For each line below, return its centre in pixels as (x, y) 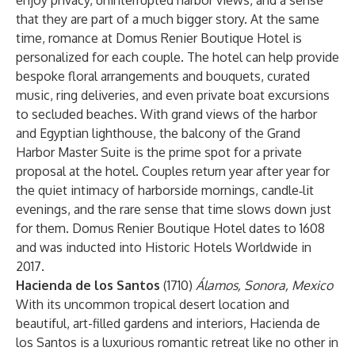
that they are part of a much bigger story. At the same (168, 19)
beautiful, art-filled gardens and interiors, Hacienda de (168, 323)
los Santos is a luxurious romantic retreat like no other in (177, 342)
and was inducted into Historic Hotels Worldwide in (164, 247)
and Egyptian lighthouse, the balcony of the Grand (158, 133)
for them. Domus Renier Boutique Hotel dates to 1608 (170, 228)
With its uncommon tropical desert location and (153, 304)
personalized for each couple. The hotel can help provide (177, 57)
